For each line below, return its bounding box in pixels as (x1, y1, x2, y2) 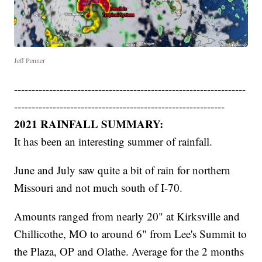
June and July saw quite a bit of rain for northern (14, 163, 231, 178)
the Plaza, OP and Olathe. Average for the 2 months (14, 244, 244, 259)
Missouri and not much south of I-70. (14, 180, 183, 195)
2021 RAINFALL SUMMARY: (14, 116, 164, 132)
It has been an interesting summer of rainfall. (14, 134, 213, 149)
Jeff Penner (14, 56, 46, 65)
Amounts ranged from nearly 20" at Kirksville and (14, 209, 240, 224)
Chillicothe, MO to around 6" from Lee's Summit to (14, 226, 247, 242)
